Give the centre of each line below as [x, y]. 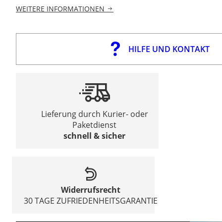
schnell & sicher [95, 136]
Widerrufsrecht [90, 190]
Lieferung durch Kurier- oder [94, 114]
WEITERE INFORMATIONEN [60, 9]
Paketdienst [95, 125]
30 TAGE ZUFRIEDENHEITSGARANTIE [90, 201]
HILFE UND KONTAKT [169, 49]
